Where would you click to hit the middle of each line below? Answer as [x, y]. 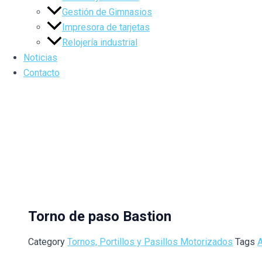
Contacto [42, 73]
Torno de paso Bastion [100, 216]
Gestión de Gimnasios [107, 12]
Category [46, 242]
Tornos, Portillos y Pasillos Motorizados [150, 242]
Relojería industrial [100, 42]
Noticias [40, 58]
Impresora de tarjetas [106, 27]
